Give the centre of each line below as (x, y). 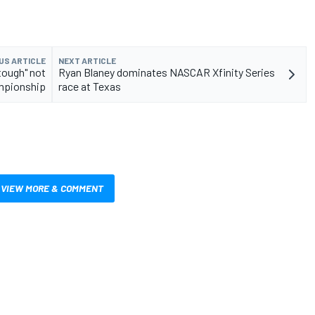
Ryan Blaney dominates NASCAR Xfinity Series (167, 72)
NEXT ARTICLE (87, 61)
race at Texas (90, 86)
